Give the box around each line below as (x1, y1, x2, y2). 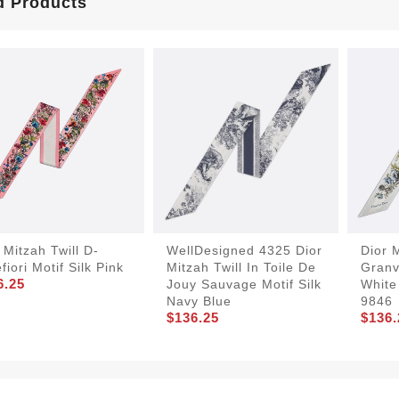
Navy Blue (167, 294, 232, 309)
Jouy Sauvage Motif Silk (167, 277, 322, 292)
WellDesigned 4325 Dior (167, 243, 322, 258)
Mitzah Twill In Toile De (167, 260, 316, 275)
